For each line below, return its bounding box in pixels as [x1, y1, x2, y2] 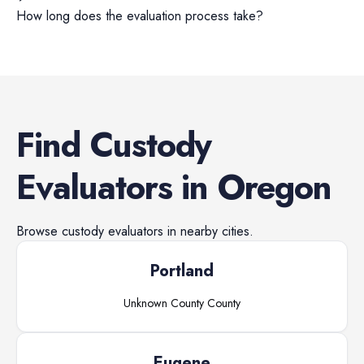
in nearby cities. [163, 222, 253, 240]
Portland [150, 259, 214, 283]
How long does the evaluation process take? [16, 6, 263, 25]
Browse [16, 222, 62, 240]
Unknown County [123, 295, 204, 311]
